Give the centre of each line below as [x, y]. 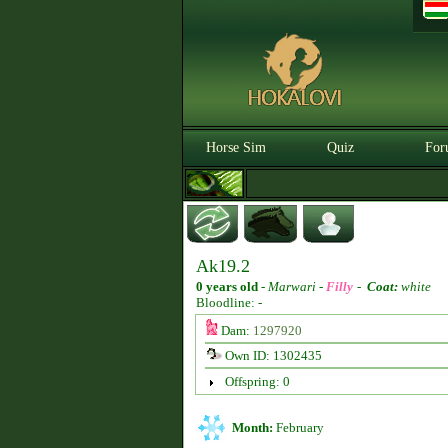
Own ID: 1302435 [271, 355]
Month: [252, 427]
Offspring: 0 [257, 381]
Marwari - [297, 286]
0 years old [227, 286]
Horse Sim [236, 147]
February [298, 427]
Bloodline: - [229, 302]
